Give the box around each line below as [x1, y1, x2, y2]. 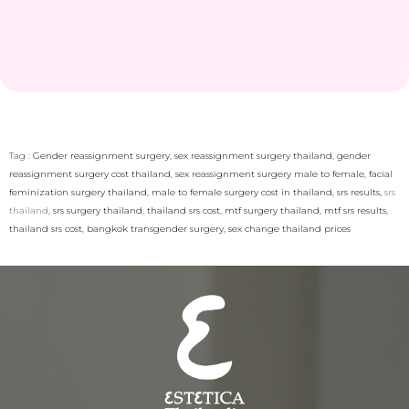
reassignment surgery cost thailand [9, 168, 171, 181]
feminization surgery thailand [9, 186, 147, 199]
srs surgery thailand [53, 204, 142, 217]
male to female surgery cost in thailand [152, 186, 332, 199]
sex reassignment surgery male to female [175, 168, 364, 181]
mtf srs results [324, 204, 386, 217]
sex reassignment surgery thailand [174, 150, 332, 163]
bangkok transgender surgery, [87, 223, 225, 236]
